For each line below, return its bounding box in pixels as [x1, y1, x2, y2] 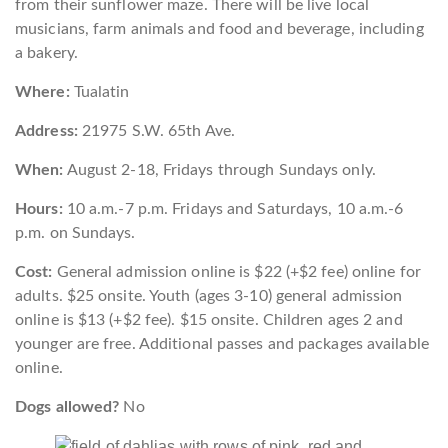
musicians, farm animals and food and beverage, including [15, 20, 424, 37]
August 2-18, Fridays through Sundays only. [63, 161, 376, 178]
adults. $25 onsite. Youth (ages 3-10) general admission [15, 287, 403, 304]
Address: [15, 122, 78, 139]
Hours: [15, 200, 63, 217]
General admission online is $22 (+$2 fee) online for [52, 263, 421, 280]
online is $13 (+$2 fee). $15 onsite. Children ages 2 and [15, 311, 403, 328]
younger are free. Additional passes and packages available [15, 335, 429, 352]
